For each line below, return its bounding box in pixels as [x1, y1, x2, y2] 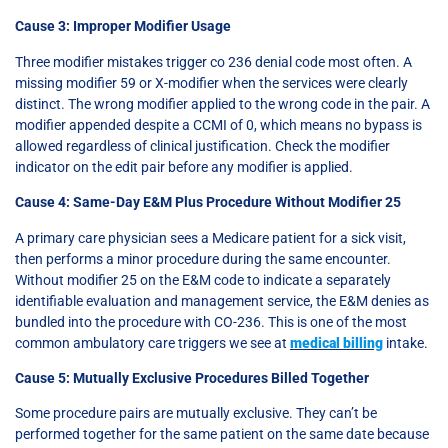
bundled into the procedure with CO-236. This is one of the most [15, 313, 407, 330]
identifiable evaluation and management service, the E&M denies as [15, 292, 429, 309]
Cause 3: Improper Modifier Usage [15, 18, 231, 35]
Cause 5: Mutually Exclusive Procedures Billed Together [15, 370, 369, 387]
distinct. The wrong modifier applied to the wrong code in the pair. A [15, 95, 430, 112]
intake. [383, 334, 428, 351]
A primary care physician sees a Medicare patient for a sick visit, [15, 229, 406, 246]
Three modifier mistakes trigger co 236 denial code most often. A [15, 53, 412, 70]
